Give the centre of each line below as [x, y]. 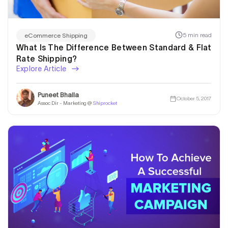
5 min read [197, 35]
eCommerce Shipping [56, 35]
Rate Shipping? [47, 58]
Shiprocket [105, 103]
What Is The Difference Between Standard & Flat [114, 47]
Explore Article [42, 68]
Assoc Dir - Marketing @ [65, 103]
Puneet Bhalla [58, 95]
